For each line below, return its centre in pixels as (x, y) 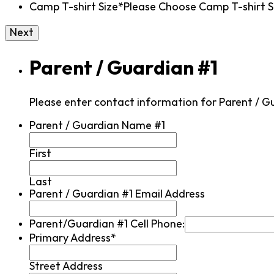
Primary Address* (73, 238)
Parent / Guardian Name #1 (97, 125)
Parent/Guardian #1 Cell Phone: (107, 224)
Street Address (66, 266)
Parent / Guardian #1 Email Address (117, 194)
